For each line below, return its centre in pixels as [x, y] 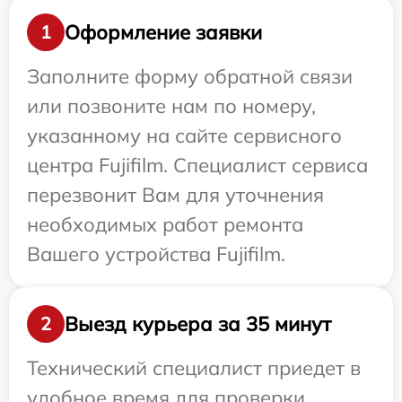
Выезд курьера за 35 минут [198, 323]
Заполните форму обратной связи [190, 76]
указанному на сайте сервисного [184, 135]
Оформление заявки [163, 32]
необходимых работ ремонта [165, 224]
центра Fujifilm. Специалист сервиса [197, 165]
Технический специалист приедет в [194, 368]
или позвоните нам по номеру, [171, 106]
